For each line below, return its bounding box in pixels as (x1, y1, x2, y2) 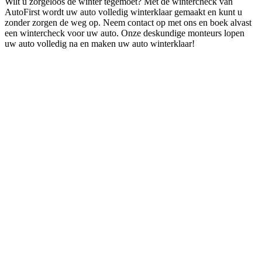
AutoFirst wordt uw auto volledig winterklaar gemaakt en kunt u (5, 6, 242, 17)
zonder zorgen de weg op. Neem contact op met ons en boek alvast (5, 17, 251, 27)
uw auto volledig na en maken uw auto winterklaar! (5, 38, 195, 49)
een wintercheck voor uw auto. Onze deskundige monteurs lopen (5, 27, 244, 38)
